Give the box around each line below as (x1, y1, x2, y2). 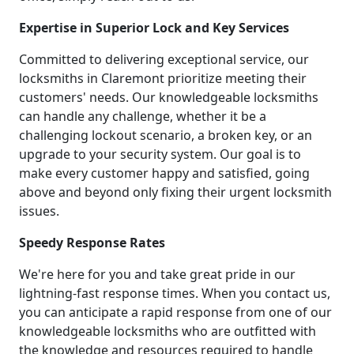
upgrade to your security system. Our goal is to (19, 145, 301, 163)
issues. (19, 201, 59, 220)
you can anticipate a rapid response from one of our (19, 303, 332, 321)
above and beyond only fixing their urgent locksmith (19, 183, 332, 201)
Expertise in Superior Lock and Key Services (19, 18, 289, 36)
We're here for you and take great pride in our (19, 265, 296, 283)
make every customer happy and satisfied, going (19, 164, 310, 182)
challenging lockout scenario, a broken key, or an (19, 126, 312, 144)
